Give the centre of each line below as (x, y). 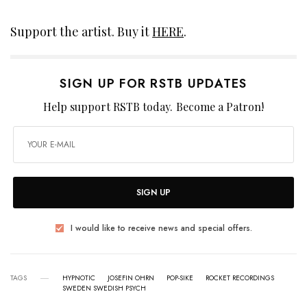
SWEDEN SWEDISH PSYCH (104, 288)
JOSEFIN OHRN (131, 278)
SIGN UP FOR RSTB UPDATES (153, 84)
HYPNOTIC (79, 278)
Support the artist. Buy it (82, 32)
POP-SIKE (180, 278)
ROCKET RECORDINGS (240, 278)
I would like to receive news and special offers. (161, 228)
